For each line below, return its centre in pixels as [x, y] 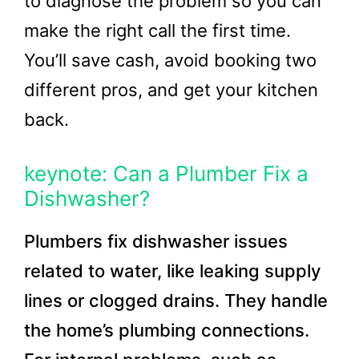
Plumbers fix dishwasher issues [156, 241]
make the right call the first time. [157, 30]
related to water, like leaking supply [172, 271]
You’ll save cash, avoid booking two [170, 60]
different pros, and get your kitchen [171, 90]
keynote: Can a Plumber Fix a [166, 173]
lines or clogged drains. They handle [176, 301]
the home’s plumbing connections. [167, 330]
